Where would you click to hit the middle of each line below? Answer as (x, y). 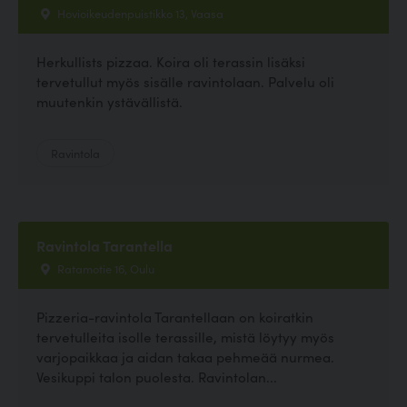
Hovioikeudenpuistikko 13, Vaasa (139, 12)
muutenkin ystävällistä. (109, 102)
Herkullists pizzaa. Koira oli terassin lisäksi (171, 62)
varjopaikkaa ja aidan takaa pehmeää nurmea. (185, 357)
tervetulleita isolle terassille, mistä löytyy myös (185, 337)
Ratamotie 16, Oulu (104, 268)
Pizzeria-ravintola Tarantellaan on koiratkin (175, 317)
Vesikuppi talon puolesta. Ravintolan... (157, 377)
